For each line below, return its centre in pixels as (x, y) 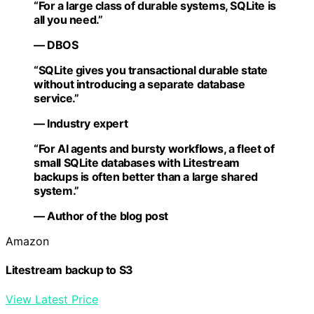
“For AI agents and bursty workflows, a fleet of (154, 149)
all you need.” (68, 20)
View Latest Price (52, 299)
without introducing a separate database (139, 84)
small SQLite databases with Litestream (137, 163)
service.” (56, 98)
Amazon (27, 241)
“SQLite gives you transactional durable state (151, 70)
